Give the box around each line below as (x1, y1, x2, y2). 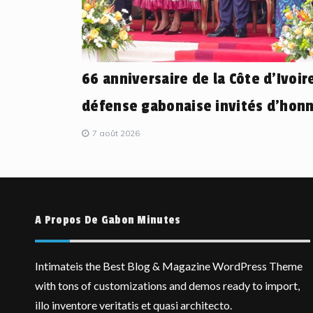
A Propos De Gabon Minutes (35, 212, 181, 227)
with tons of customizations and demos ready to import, (35, 278, 300, 292)
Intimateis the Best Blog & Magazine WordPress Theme (35, 259, 303, 272)
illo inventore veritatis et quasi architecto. (35, 298, 232, 312)
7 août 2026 (92, 127, 140, 138)
